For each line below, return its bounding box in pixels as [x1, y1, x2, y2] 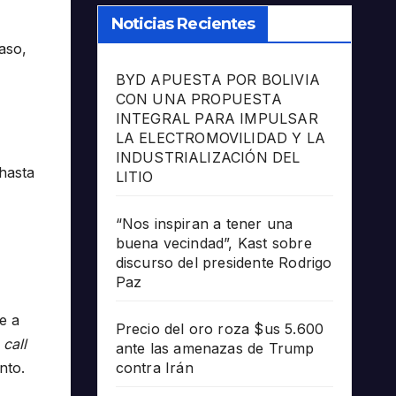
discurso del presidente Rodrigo [115, 254, 332, 272]
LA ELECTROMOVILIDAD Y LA [115, 129, 326, 148]
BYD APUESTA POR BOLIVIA [115, 71, 321, 89]
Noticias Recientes [110, 14, 255, 34]
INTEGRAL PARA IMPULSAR [115, 110, 318, 128]
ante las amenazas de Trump [115, 339, 315, 358]
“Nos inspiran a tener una [115, 215, 293, 233]
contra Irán [115, 359, 194, 377]
